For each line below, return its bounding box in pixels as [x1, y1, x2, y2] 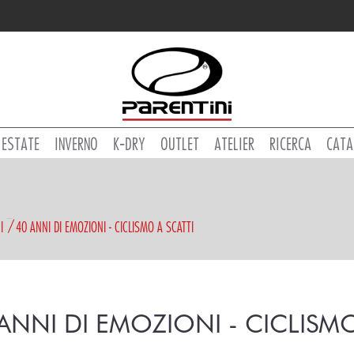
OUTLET [160, 134, 199, 154]
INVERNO [55, 134, 98, 154]
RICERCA [269, 134, 311, 154]
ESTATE [2, 134, 40, 154]
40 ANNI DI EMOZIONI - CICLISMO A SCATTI [16, 218, 194, 235]
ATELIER [214, 134, 254, 154]
